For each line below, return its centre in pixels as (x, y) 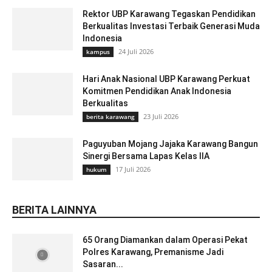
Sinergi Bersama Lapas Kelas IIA (146, 156)
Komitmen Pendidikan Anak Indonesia (157, 91)
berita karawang (110, 117)
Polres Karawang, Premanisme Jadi (153, 252)
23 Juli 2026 (161, 117)
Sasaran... (103, 264)
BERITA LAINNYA (54, 210)
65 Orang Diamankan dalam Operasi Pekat (165, 240)
